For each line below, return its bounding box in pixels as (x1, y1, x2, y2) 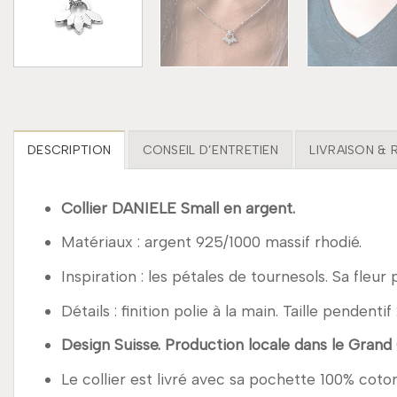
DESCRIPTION (27, 142, 112, 158)
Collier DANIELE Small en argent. (60, 198, 295, 217)
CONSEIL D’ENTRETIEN (142, 142, 278, 158)
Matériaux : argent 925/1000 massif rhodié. (60, 232, 362, 252)
